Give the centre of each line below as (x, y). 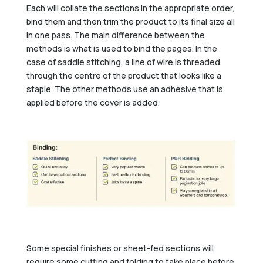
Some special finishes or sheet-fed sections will (120, 248)
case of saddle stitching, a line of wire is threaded (123, 62)
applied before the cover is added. (93, 102)
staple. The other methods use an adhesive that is (124, 89)
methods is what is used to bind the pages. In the (122, 48)
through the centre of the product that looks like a (124, 75)
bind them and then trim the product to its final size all (130, 21)
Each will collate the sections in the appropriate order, (130, 8)
